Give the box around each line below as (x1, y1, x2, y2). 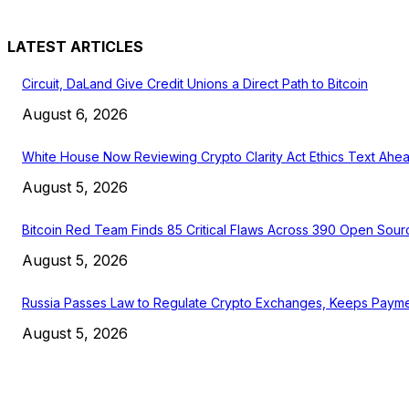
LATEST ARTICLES (7, 37, 143, 57)
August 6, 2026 (22, 105, 128, 124)
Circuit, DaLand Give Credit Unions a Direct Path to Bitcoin (22, 76, 368, 92)
